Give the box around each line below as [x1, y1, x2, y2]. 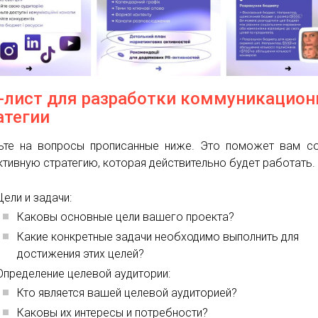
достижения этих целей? [17, 247, 145, 261]
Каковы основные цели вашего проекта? [17, 210, 235, 224]
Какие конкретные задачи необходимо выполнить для [17, 230, 300, 244]
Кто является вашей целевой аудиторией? [17, 286, 238, 300]
